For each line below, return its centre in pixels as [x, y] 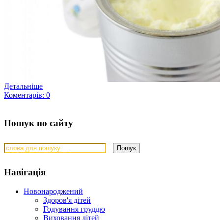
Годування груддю [74, 209]
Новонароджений [53, 192]
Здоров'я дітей [67, 200]
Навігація [25, 172]
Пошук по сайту [39, 123]
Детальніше [23, 86]
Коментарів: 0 [27, 95]
